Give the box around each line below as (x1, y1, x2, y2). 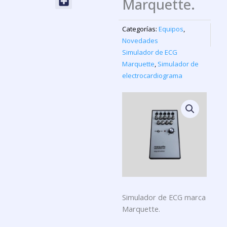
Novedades (122, 36, 159, 46)
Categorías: (122, 24, 158, 34)
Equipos (159, 24, 184, 34)
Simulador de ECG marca (122, 192, 206, 202)
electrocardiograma (122, 71, 183, 81)
